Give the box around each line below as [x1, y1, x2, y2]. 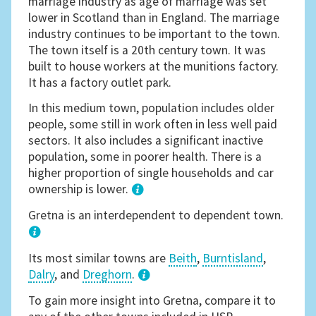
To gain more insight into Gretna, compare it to [28, 292, 276, 308]
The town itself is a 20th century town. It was [28, 42, 267, 58]
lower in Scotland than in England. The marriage [28, 9, 280, 25]
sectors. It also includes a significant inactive [28, 132, 264, 148]
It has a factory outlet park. [28, 74, 172, 90]
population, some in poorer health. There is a [28, 148, 262, 164]
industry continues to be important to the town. [28, 25, 281, 42]
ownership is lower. [28, 181, 132, 197]
